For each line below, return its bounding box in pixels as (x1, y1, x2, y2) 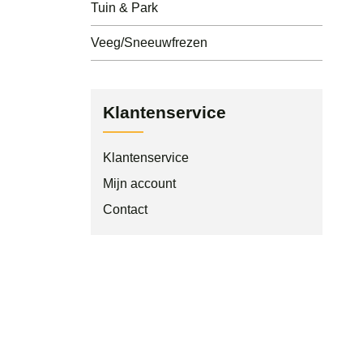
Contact (103, 202, 147, 216)
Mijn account (103, 176, 176, 190)
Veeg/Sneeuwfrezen (91, 35, 207, 49)
